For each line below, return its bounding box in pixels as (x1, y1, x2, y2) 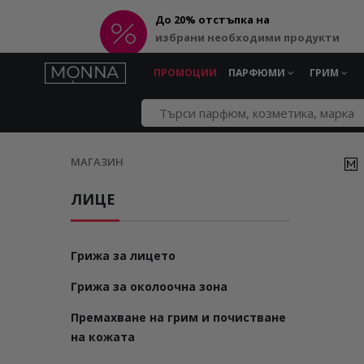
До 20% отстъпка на (155, 12, 270, 27)
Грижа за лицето (71, 248, 175, 263)
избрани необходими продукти (155, 30, 340, 45)
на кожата (71, 329, 135, 344)
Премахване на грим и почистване (71, 310, 286, 325)
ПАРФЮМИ (228, 66, 288, 80)
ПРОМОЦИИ (154, 66, 217, 80)
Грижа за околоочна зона (71, 279, 227, 294)
